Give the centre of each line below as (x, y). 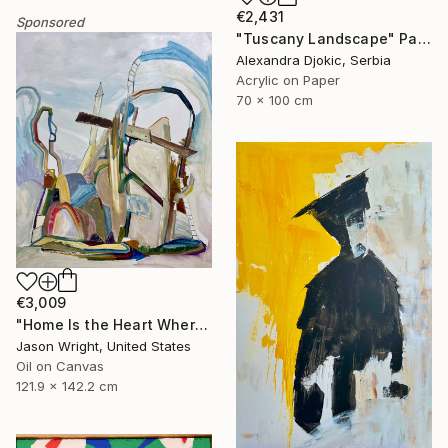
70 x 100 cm (274, 100)
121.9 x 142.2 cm (67, 385)
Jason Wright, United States (103, 345)
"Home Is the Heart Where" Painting (201, 324)
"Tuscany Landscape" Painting (424, 39)
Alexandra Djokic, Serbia (313, 60)
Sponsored (50, 22)
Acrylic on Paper (288, 80)
